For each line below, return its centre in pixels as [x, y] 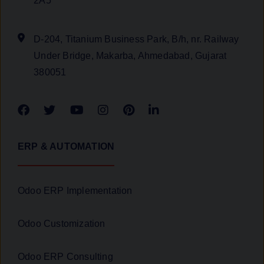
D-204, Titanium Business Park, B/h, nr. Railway [136, 39]
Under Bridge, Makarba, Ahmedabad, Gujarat [130, 56]
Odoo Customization [62, 224]
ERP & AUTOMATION [66, 147]
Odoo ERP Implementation [75, 191]
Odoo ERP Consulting [65, 257]
